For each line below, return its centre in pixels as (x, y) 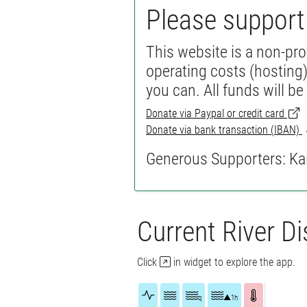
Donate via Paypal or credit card (217, 113)
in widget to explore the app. (233, 262)
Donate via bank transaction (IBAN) (224, 130)
